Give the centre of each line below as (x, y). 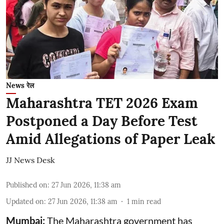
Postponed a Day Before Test (102, 121)
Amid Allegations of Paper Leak (111, 139)
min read (146, 201)
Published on (27, 185)
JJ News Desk (30, 160)
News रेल (20, 85)
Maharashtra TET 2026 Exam (102, 103)
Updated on (25, 201)
